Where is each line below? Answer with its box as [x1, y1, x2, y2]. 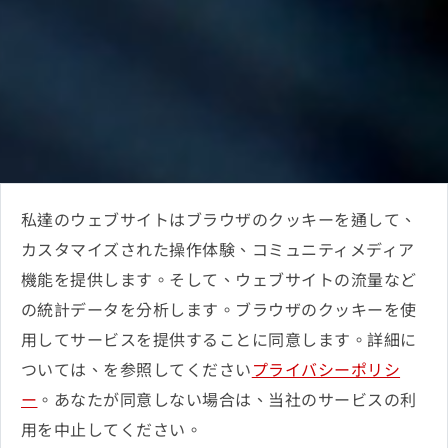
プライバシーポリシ [251, 357, 401, 381]
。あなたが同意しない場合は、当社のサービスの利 [37, 387, 417, 411]
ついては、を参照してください [21, 357, 252, 381]
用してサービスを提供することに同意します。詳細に [21, 327, 417, 351]
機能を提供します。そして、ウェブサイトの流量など [21, 267, 417, 291]
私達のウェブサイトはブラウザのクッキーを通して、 [21, 207, 417, 231]
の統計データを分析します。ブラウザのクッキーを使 [21, 297, 417, 321]
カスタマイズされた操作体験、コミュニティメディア [21, 237, 415, 261]
